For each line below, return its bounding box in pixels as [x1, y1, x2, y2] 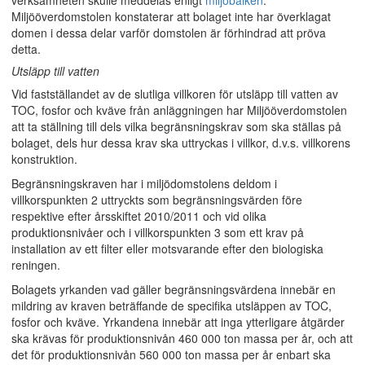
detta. [11, 41, 41, 57]
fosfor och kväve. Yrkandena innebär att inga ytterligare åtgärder [11, 314, 345, 330]
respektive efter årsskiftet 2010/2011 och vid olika [11, 208, 266, 224]
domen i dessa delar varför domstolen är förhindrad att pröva [11, 24, 326, 41]
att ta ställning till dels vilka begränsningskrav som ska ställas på [11, 118, 341, 134]
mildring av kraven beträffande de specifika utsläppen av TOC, [11, 297, 332, 314]
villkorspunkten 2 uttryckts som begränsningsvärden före [11, 191, 302, 208]
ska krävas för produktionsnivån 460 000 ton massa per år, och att [11, 330, 353, 346]
